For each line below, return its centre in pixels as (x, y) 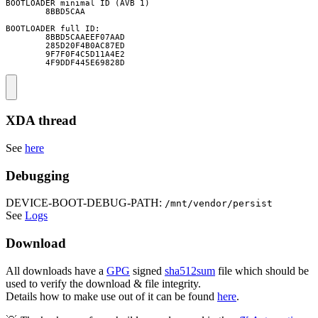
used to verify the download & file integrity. (103, 283)
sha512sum (190, 270)
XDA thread (41, 121)
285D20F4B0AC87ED (65, 46)
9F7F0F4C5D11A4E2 (65, 54)
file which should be (262, 270)
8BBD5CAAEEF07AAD (65, 37)
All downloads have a (56, 270)
